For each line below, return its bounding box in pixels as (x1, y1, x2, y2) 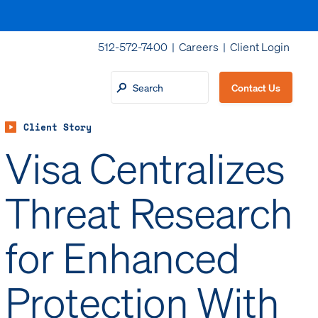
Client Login (230, 39, 290, 54)
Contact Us (231, 81, 280, 94)
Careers (179, 39, 219, 54)
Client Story (23, 120, 92, 135)
